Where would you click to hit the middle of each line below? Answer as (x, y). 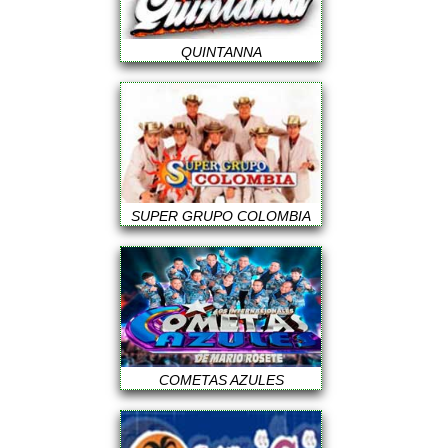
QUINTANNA (221, 52)
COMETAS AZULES (221, 380)
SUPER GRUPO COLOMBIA (221, 216)
